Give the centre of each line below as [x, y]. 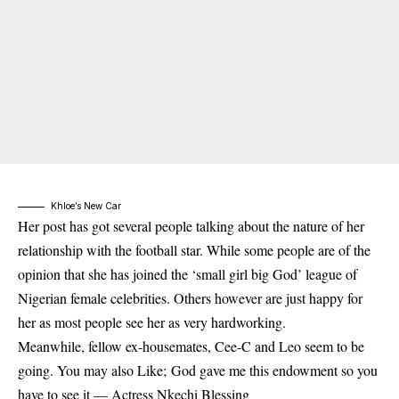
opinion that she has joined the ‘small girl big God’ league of [187, 274]
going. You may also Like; [94, 370]
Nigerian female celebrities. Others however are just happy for [190, 298]
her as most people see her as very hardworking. [152, 322]
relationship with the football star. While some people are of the [194, 250]
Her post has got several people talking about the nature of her [191, 226]
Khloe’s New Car [86, 206]
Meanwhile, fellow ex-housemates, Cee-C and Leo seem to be [191, 346]
